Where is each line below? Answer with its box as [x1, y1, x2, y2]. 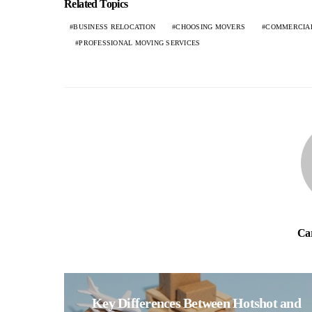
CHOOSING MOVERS [175, 23, 245, 31]
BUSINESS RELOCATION [73, 23, 155, 31]
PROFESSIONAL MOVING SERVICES [79, 39, 201, 47]
